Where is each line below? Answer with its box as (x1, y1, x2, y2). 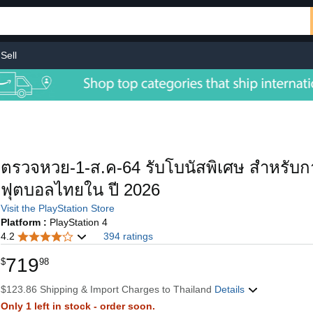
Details (214, 284, 247, 295)
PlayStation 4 (49, 217, 108, 228)
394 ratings (103, 231, 153, 242)
